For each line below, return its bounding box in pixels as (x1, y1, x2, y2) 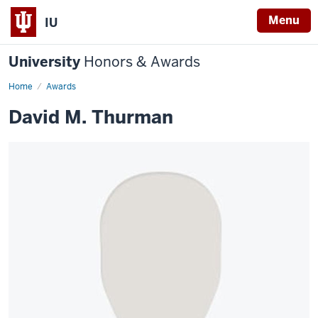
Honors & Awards (84, 53, 200, 71)
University (9, 53, 84, 71)
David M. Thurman (9, 105, 173, 129)
